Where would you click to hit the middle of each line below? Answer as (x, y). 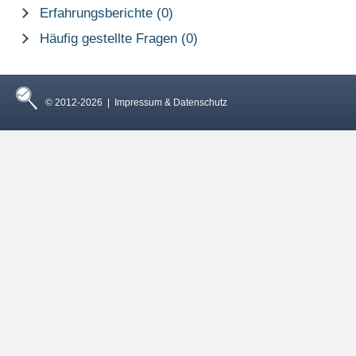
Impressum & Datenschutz (171, 103)
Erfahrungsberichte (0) (106, 13)
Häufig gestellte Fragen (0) (119, 39)
